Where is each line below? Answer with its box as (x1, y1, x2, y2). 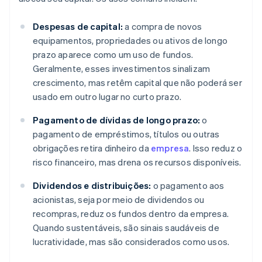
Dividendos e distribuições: (33, 180, 151, 192)
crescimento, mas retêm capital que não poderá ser (33, 77, 242, 89)
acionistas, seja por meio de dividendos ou (33, 194, 205, 206)
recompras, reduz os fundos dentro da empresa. (33, 208, 229, 220)
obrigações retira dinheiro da (33, 142, 151, 154)
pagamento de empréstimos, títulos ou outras (33, 128, 220, 140)
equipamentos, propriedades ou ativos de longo (33, 35, 228, 47)
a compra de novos (123, 20, 202, 33)
